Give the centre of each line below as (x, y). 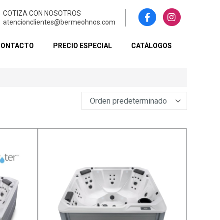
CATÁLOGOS (152, 46)
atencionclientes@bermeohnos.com (59, 22)
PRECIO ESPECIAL (83, 46)
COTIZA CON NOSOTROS (42, 13)
